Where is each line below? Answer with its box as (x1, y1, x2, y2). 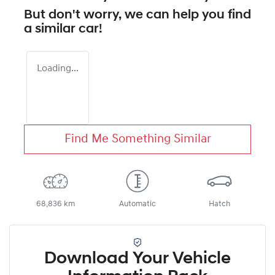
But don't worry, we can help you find (24, 8, 251, 21)
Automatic (118, 199, 156, 208)
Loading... (37, 63, 79, 74)
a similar (24, 22, 79, 36)
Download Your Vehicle (44, 250, 231, 268)
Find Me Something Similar (64, 133, 211, 145)
